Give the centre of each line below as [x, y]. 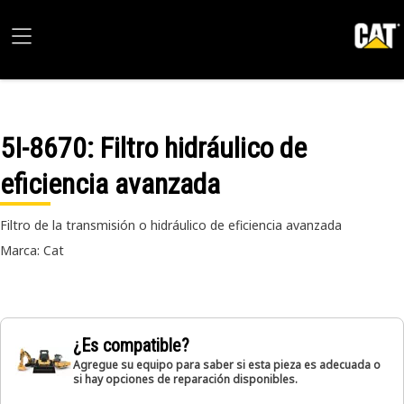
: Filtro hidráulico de [197, 148]
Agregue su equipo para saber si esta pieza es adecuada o [227, 365]
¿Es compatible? [131, 345]
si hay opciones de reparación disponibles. [185, 379]
